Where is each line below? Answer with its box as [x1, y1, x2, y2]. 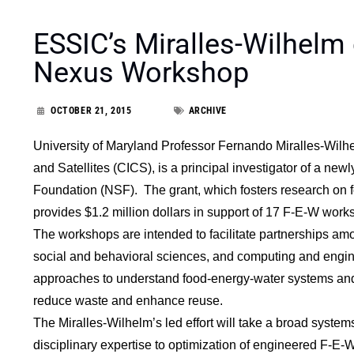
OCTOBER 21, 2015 [51, 104, 132, 116]
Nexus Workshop [33, 55, 249, 89]
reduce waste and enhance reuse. [33, 293, 223, 307]
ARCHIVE [188, 104, 227, 116]
